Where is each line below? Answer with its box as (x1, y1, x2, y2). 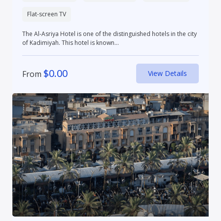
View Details (148, 69, 187, 78)
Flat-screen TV (27, 10, 66, 19)
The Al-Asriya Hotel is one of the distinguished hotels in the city (22, 30, 197, 38)
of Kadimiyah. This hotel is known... (22, 38, 119, 47)
